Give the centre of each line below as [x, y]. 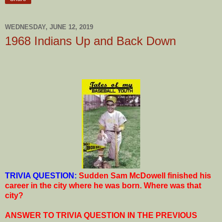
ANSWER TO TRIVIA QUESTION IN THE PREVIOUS [101, 216]
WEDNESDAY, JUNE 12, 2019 [49, 27]
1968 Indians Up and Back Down [90, 41]
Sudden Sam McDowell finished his [145, 176]
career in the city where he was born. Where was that [103, 186]
